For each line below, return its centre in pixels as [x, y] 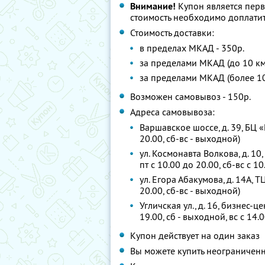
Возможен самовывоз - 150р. [190, 96]
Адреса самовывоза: [172, 112]
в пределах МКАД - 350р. [192, 48]
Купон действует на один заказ [195, 235]
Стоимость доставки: [172, 33]
